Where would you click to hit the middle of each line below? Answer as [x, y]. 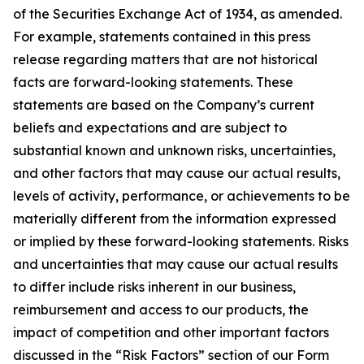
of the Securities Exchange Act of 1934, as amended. [178, 14]
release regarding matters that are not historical [165, 59]
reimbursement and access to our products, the [161, 310]
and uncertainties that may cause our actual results [175, 264]
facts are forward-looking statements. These [153, 82]
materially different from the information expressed [175, 219]
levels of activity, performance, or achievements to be [182, 196]
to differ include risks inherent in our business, [154, 287]
